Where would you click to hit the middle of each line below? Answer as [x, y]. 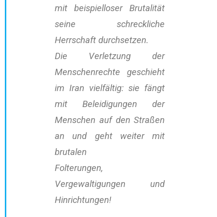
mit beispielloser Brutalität [110, 8]
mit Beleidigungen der [110, 104]
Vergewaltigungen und [110, 184]
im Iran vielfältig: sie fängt [110, 88]
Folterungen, [79, 168]
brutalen [71, 152]
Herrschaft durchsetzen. [102, 40]
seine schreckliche [110, 24]
